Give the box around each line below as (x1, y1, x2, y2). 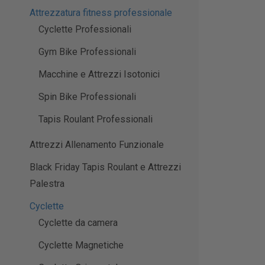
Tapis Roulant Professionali (38, 114, 153, 125)
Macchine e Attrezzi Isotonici (38, 69, 160, 80)
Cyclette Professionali (38, 24, 131, 35)
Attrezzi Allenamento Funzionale (30, 139, 164, 151)
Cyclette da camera (38, 217, 118, 229)
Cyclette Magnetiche (38, 240, 124, 251)
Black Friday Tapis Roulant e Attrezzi (30, 161, 181, 173)
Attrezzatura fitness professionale (30, 7, 172, 19)
